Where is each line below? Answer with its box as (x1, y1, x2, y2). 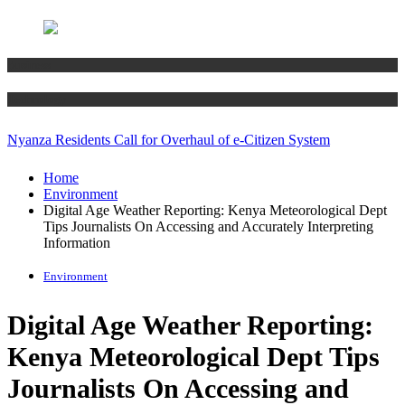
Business (7, 58, 51, 72)
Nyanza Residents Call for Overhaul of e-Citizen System (7, 131, 330, 147)
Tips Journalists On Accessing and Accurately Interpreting (43, 218, 373, 234)
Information (43, 234, 110, 250)
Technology (7, 92, 67, 107)
